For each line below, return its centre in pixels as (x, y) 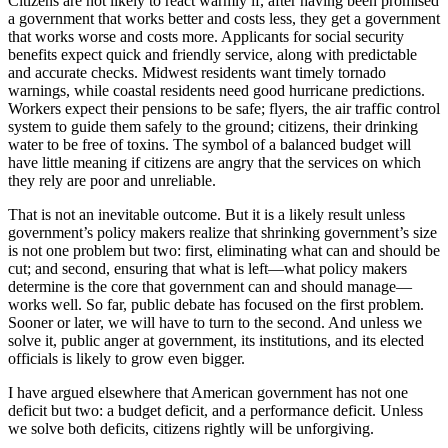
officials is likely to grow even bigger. (126, 358)
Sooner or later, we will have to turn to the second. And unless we (215, 322)
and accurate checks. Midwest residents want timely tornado (197, 72)
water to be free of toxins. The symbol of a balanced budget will (209, 144)
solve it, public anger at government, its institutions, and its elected (216, 340)
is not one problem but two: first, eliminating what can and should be (224, 250)
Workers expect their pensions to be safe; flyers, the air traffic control (224, 108)
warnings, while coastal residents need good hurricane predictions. (216, 90)
